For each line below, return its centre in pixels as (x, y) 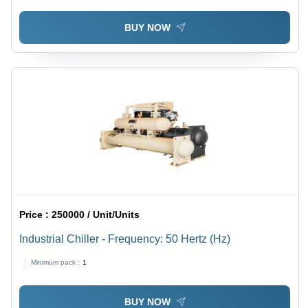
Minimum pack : (56, 263)
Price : (36, 215)
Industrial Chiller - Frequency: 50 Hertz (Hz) (125, 239)
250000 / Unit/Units (96, 215)
